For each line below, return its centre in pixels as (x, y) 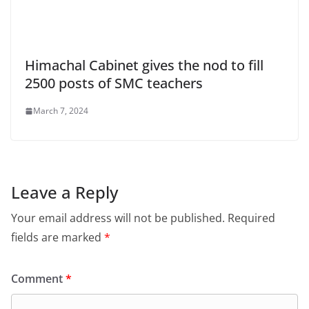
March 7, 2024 (61, 111)
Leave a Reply (64, 192)
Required (251, 218)
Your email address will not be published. (118, 218)
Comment (38, 279)
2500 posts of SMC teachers (116, 83)
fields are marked (58, 238)
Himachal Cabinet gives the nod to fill (144, 66)
